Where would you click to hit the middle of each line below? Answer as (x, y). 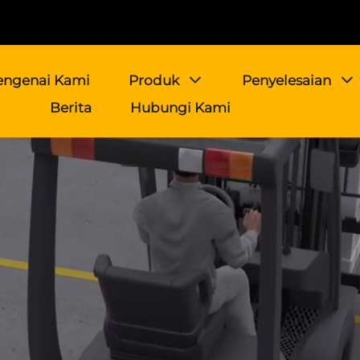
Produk (153, 80)
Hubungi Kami (180, 108)
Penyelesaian (286, 80)
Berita (70, 108)
